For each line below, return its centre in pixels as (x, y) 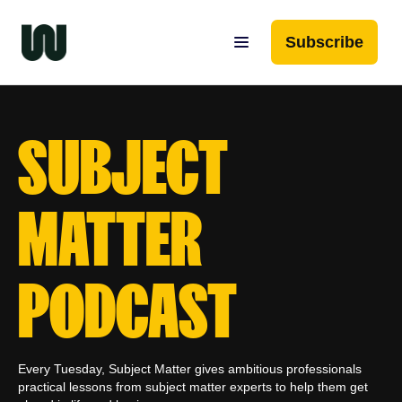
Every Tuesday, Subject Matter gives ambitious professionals (190, 369)
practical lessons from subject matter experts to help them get (193, 387)
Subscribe (324, 42)
